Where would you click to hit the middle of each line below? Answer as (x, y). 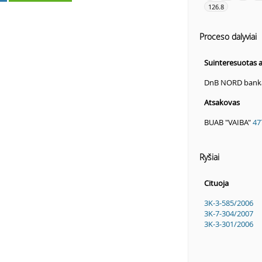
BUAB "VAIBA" (228, 123)
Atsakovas (222, 103)
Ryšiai (209, 157)
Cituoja (216, 183)
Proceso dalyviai (228, 37)
